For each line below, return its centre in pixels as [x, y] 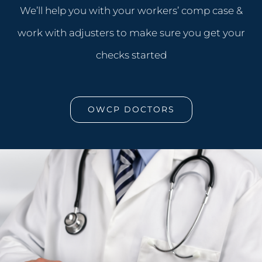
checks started [131, 55]
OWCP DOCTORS [131, 110]
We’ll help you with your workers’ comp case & [131, 11]
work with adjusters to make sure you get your [131, 33]
